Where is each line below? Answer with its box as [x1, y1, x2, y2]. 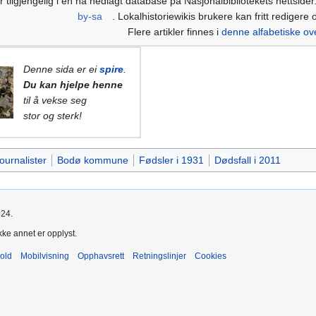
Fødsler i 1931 [138, 154, 204, 166]
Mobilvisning [20, 250, 69, 261]
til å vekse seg [23, 94, 87, 106]
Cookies [195, 250, 226, 261]
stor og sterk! [23, 109, 82, 121]
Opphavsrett [78, 250, 124, 261]
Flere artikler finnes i [127, 25, 221, 37]
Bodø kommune [56, 154, 128, 166]
